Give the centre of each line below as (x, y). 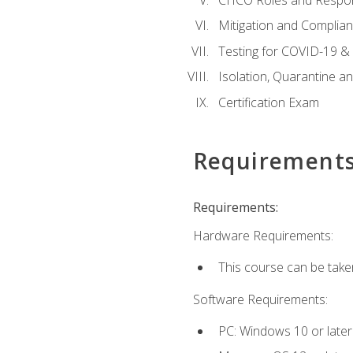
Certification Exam (268, 102)
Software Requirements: (260, 299)
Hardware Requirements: (263, 236)
